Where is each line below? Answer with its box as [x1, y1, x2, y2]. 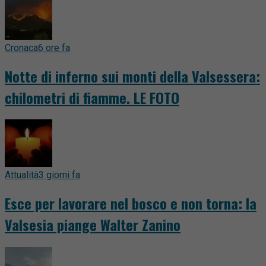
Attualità [5, 169, 39, 181]
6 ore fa [38, 42, 70, 53]
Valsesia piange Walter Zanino [5, 214, 180, 236]
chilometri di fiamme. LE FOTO [5, 86, 179, 108]
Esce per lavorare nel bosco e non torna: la [5, 192, 256, 214]
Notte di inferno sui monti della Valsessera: [5, 65, 260, 87]
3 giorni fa [39, 169, 80, 181]
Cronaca [5, 42, 38, 53]
